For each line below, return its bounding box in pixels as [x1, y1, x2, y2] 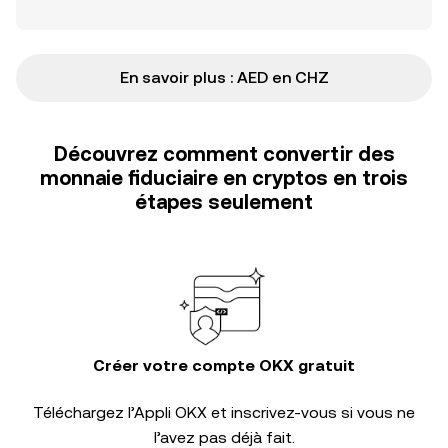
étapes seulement [135, 190, 313, 214]
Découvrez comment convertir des [53, 142, 395, 166]
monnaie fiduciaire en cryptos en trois [40, 166, 408, 190]
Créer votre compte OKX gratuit [93, 356, 355, 375]
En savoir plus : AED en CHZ [119, 68, 329, 87]
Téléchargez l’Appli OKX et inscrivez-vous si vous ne [33, 403, 415, 422]
